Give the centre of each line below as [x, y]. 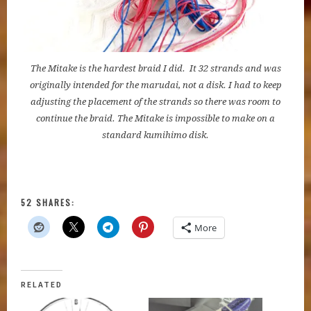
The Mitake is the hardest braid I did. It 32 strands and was [155, 68]
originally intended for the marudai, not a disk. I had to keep [155, 85]
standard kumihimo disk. [155, 135]
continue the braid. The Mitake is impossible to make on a [155, 118]
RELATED [42, 284]
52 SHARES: [48, 202]
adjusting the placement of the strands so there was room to [155, 101]
